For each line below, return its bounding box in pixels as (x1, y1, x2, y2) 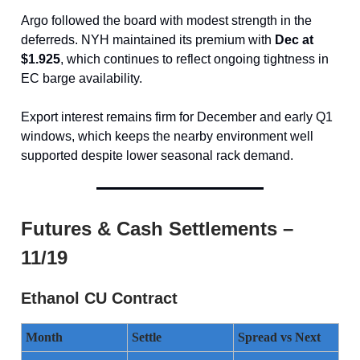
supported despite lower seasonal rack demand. (21, 149, 293, 163)
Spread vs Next (238, 330, 321, 345)
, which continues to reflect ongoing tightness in (60, 52, 329, 67)
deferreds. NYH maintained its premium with (21, 33, 275, 47)
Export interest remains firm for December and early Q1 (21, 110, 333, 125)
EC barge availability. (21, 72, 142, 86)
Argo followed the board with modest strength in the (21, 14, 312, 28)
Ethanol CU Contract (21, 289, 178, 308)
